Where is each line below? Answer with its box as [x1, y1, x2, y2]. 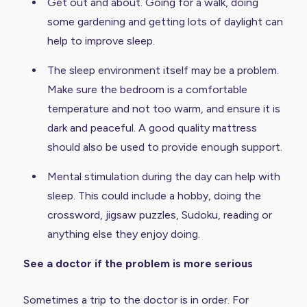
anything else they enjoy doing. [47, 227, 200, 241]
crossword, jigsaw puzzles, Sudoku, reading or [47, 208, 272, 221]
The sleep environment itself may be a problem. [47, 63, 279, 77]
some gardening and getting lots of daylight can [47, 14, 283, 28]
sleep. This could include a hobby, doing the [47, 188, 261, 202]
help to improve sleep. [47, 34, 155, 47]
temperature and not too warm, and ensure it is [47, 101, 280, 115]
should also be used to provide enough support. [47, 140, 282, 153]
